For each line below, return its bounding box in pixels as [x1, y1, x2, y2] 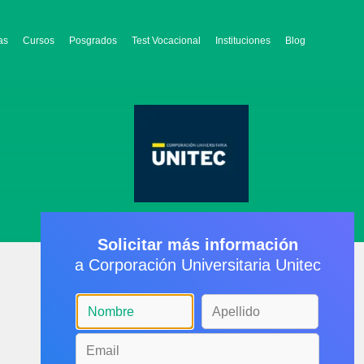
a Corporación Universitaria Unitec [74, 256, 321, 274]
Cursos [23, 35, 54, 46]
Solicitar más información [97, 236, 298, 253]
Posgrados [69, 35, 117, 46]
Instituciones [215, 35, 271, 46]
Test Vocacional [132, 35, 201, 46]
